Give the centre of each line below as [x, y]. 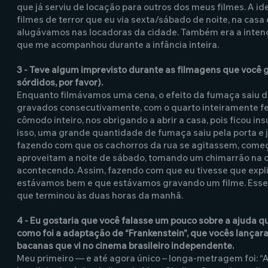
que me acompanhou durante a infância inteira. [118, 45]
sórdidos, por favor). [60, 82]
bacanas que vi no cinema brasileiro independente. [125, 246]
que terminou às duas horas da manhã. [100, 195]
